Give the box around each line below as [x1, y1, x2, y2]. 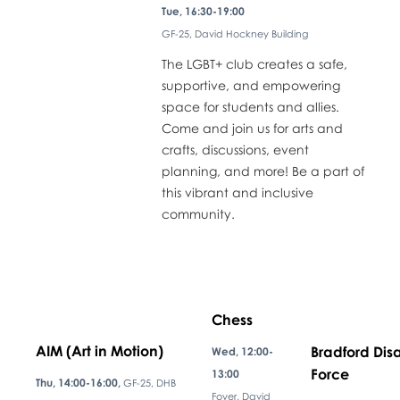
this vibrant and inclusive [161, 184, 313, 200]
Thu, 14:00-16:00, [35, 375, 123, 389]
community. [161, 205, 235, 221]
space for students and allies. [161, 98, 339, 114]
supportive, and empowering [161, 77, 340, 93]
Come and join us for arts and [161, 120, 343, 136]
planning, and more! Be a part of [161, 162, 364, 179]
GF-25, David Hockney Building [161, 27, 308, 39]
